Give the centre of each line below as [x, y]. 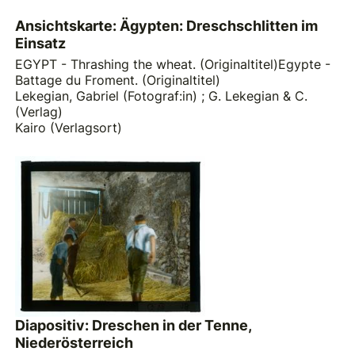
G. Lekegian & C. [258, 95]
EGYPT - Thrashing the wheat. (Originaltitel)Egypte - [173, 64]
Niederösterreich [74, 343]
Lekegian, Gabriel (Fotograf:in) [107, 95]
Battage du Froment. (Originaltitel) [118, 80]
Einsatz [41, 44]
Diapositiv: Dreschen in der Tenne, [134, 326]
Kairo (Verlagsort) [69, 127]
